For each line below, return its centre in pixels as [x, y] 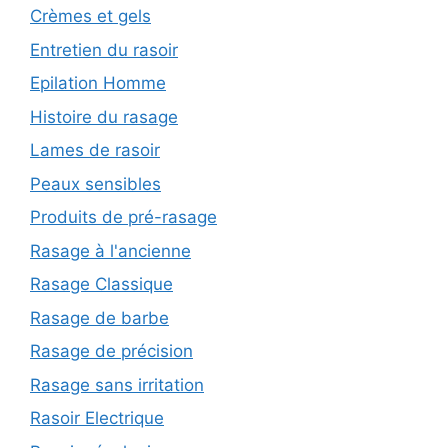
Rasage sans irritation [117, 384]
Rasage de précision [111, 351]
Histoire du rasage [104, 116]
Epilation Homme [98, 83]
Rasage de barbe [99, 317]
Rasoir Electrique [97, 418]
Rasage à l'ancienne [110, 250]
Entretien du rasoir [104, 49]
